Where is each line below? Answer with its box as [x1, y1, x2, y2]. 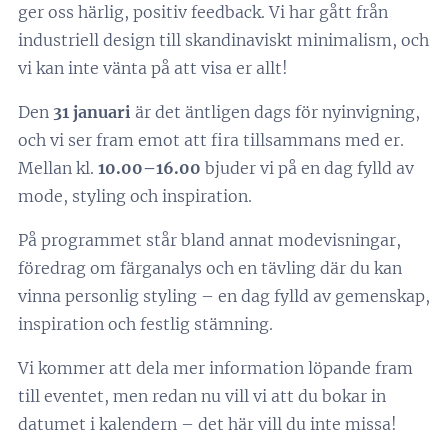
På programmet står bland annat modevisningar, [18, 230, 401, 250]
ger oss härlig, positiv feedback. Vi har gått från [18, 2, 388, 22]
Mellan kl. [18, 158, 98, 178]
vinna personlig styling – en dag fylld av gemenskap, [18, 286, 430, 306]
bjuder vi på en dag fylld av [201, 158, 414, 178]
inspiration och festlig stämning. [18, 314, 273, 334]
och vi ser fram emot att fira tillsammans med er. [18, 130, 404, 150]
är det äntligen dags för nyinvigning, [131, 102, 420, 122]
